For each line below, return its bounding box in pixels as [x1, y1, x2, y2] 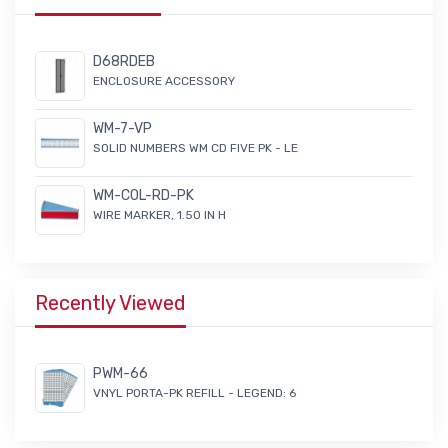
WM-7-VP [93, 119, 152, 137]
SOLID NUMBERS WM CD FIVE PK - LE [93, 140, 298, 155]
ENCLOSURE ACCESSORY [93, 73, 235, 88]
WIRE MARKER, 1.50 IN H [93, 207, 226, 222]
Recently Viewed [35, 290, 186, 315]
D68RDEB [93, 52, 155, 70]
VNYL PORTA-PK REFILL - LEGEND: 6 [93, 385, 296, 400]
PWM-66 [93, 364, 148, 382]
